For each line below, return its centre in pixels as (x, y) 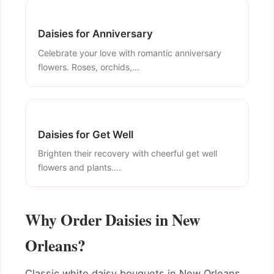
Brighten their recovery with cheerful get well (128, 154)
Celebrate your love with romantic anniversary (130, 53)
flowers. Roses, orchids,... (89, 67)
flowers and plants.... (80, 168)
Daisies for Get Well (86, 134)
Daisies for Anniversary (95, 34)
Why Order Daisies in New (113, 220)
